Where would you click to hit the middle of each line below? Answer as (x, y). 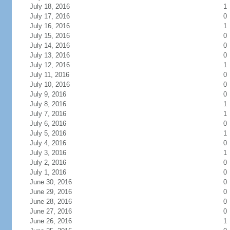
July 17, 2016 (50, 16)
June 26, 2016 (51, 221)
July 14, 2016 (50, 45)
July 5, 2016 (48, 133)
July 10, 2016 (50, 84)
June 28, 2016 (51, 202)
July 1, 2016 (48, 172)
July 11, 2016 (49, 75)
